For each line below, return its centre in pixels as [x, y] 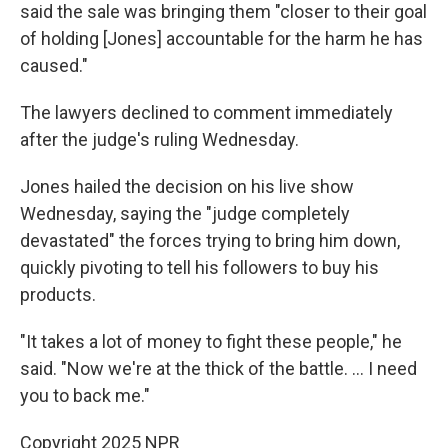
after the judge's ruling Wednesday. [159, 139]
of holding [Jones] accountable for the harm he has [221, 38]
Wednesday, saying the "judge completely [185, 213]
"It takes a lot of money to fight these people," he [211, 341]
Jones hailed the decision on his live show [187, 186]
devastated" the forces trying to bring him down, [210, 240]
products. [58, 294]
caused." [54, 65]
